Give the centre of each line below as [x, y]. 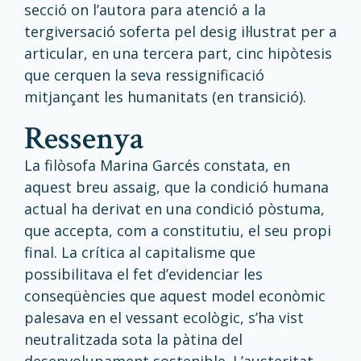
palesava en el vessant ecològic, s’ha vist [164, 317]
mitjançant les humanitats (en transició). [165, 97]
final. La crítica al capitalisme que [140, 252]
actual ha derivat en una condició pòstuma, [174, 209]
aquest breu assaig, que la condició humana [176, 187]
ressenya [94, 139]
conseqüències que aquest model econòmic [175, 296]
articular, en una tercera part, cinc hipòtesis [178, 53]
